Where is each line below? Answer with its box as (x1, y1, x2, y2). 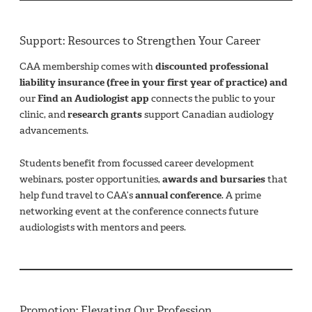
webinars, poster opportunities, (19, 173, 162, 187)
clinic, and (19, 108, 68, 122)
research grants (68, 108, 142, 122)
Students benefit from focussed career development (19, 157, 254, 171)
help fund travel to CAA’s (19, 189, 135, 203)
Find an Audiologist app (38, 92, 149, 106)
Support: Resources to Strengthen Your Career (19, 33, 260, 49)
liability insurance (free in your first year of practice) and (19, 76, 288, 90)
